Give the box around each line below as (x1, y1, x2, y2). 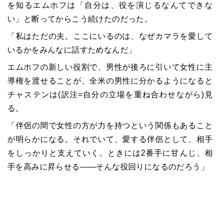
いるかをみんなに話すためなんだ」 (7, 46, 137, 55)
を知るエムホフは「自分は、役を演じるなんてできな (7, 1, 213, 10)
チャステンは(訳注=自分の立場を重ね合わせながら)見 (7, 90, 213, 99)
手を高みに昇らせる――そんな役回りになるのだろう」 (7, 163, 209, 171)
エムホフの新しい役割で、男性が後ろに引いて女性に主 (7, 63, 213, 72)
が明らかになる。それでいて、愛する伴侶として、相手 (7, 135, 213, 144)
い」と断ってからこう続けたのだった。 (7, 15, 153, 24)
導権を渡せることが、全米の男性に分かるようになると (7, 77, 213, 85)
